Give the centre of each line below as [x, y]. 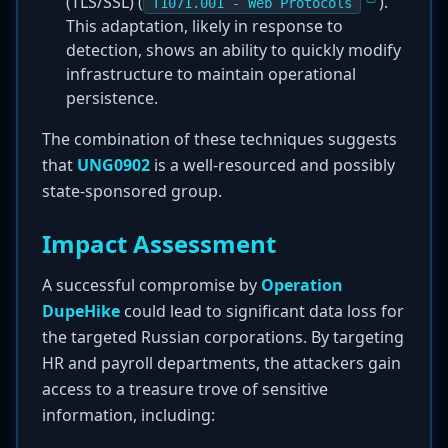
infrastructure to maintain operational [211, 74]
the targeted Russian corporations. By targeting [223, 337]
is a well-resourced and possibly [272, 165]
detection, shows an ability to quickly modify [233, 50]
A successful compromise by [151, 285]
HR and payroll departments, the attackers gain [221, 363]
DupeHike [81, 311]
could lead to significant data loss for [262, 311]
